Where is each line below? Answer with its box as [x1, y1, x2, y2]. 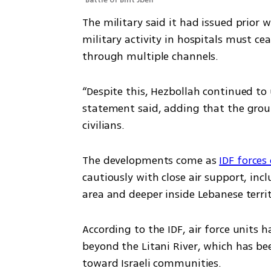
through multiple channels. [82, 48, 219, 65]
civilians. [82, 117, 125, 134]
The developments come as [82, 152, 220, 169]
